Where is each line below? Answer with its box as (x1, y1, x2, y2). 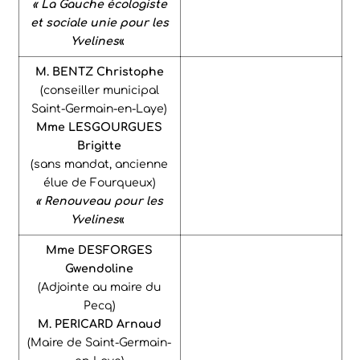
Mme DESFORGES (46, 243, 153, 256)
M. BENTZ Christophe (35, 65, 164, 78)
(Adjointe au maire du (38, 280, 161, 293)
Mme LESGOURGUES (36, 121, 162, 133)
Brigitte (77, 139, 121, 152)
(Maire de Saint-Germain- (27, 336, 171, 349)
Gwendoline (65, 262, 133, 275)
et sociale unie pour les (30, 16, 169, 29)
